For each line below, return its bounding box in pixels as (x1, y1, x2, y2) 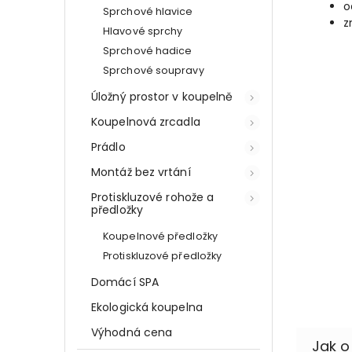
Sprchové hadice (103, 43, 192, 57)
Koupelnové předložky (103, 229, 218, 243)
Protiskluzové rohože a (91, 189, 214, 205)
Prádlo (91, 138, 126, 155)
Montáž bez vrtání (91, 163, 191, 180)
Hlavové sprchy (103, 24, 183, 38)
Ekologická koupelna (91, 299, 203, 315)
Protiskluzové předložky (103, 248, 222, 262)
